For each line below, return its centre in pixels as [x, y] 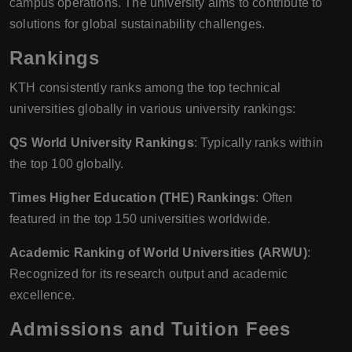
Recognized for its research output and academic [149, 274]
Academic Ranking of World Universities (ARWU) [158, 253]
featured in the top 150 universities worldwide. [140, 219]
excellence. [42, 295]
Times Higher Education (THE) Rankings [133, 198]
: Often [274, 198]
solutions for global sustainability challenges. [137, 24]
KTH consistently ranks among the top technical [145, 88]
